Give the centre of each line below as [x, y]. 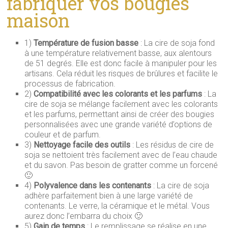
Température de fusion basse [85, 43]
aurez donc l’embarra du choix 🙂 [84, 216]
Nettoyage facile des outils [82, 145]
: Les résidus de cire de [172, 145]
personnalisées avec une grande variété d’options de [119, 125]
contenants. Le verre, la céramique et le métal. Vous [117, 206]
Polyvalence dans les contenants [93, 186]
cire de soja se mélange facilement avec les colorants [121, 104]
